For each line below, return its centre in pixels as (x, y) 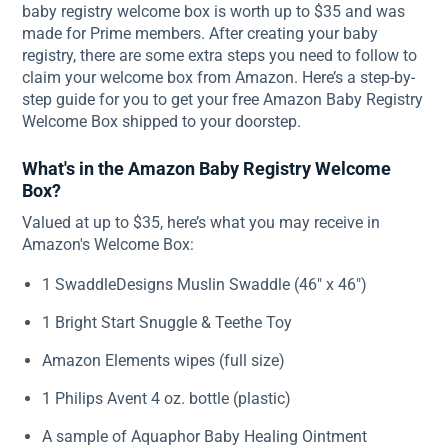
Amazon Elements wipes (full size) (164, 360)
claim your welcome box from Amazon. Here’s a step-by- (219, 77)
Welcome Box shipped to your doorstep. (162, 121)
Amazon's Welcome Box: (108, 244)
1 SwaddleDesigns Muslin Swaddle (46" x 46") (205, 284)
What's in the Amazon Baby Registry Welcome (207, 168)
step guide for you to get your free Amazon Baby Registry (223, 99)
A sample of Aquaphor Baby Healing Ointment (205, 436)
